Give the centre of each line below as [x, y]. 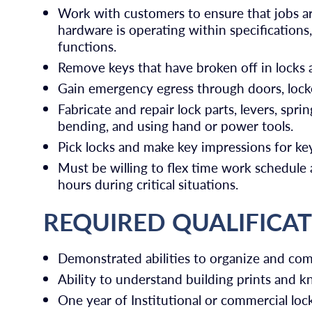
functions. [87, 46]
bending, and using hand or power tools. [176, 125]
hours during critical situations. [148, 184]
